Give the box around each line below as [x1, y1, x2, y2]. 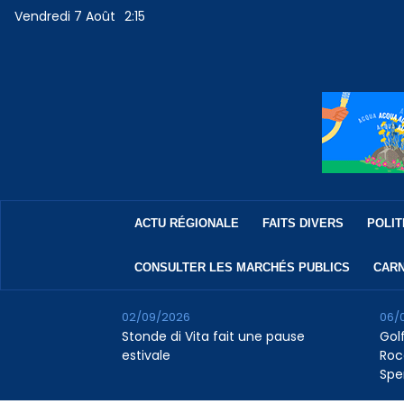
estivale [121, 346, 170, 365]
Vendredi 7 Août [14, 7, 116, 26]
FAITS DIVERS [262, 216, 344, 231]
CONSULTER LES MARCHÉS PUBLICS [133, 261, 350, 275]
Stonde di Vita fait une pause [121, 327, 305, 346]
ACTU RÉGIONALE [133, 216, 239, 231]
